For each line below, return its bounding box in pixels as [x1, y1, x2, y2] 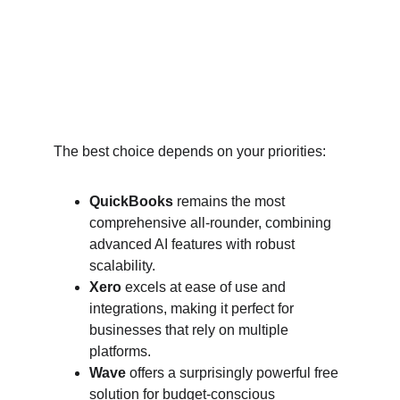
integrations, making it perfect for [89, 301, 297, 316]
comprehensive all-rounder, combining [89, 215, 335, 230]
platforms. [89, 344, 151, 359]
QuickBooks [89, 194, 173, 209]
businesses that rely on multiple [89, 322, 292, 337]
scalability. [89, 258, 155, 273]
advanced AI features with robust [89, 237, 298, 252]
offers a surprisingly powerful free [126, 365, 342, 380]
